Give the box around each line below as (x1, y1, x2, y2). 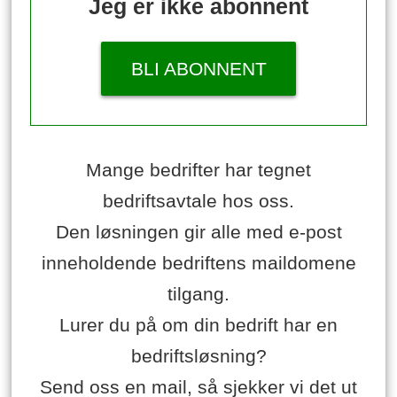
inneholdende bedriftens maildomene (41, 253, 356, 274)
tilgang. (167, 284, 230, 305)
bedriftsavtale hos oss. (103, 191, 294, 212)
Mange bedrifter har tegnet (86, 160, 311, 181)
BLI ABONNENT (130, 58, 267, 79)
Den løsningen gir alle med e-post (55, 222, 342, 243)
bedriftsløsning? (130, 346, 267, 367)
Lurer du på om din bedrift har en (59, 315, 338, 336)
